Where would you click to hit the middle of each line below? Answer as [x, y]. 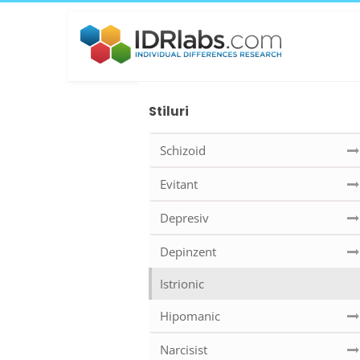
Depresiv [184, 218]
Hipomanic [190, 316]
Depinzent [188, 252]
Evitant [179, 184]
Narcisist [184, 350]
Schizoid [183, 151]
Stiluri [169, 111]
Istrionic [182, 284]
